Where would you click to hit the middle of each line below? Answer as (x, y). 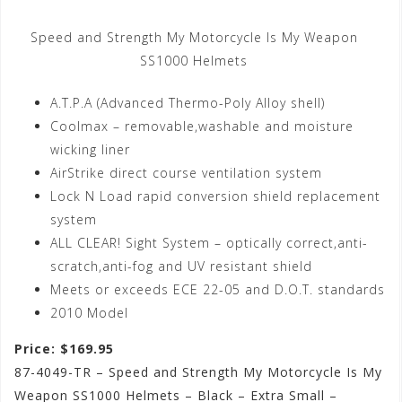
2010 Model (89, 313)
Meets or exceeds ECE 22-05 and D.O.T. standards (218, 290)
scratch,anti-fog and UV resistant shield (181, 267)
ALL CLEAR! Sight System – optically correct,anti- (209, 243)
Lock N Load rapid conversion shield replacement (215, 197)
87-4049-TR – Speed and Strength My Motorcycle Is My (198, 372)
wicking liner (90, 150)
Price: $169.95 (64, 349)
